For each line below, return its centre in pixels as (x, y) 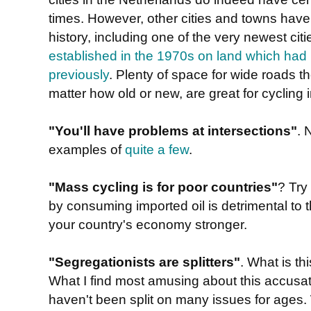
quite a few (157, 149)
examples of (87, 149)
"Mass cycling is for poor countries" (163, 186)
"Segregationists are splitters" (144, 261)
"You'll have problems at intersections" (173, 130)
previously (79, 74)
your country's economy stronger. (148, 224)
